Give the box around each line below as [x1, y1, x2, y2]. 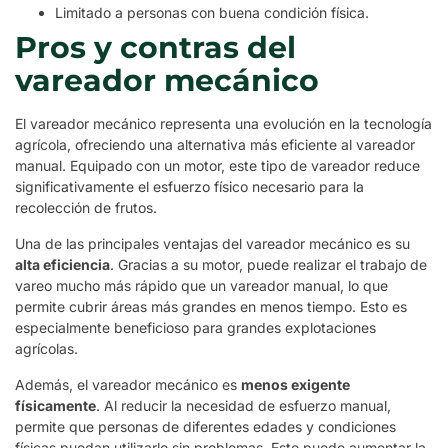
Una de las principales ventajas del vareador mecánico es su [15, 234, 410, 252]
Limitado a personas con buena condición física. [55, 3, 369, 21]
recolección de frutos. [15, 198, 157, 216]
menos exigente [241, 375, 350, 393]
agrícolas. [15, 339, 78, 357]
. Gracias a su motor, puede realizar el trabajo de [110, 255, 427, 273]
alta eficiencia [15, 255, 110, 273]
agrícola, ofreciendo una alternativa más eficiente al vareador [15, 135, 415, 153]
